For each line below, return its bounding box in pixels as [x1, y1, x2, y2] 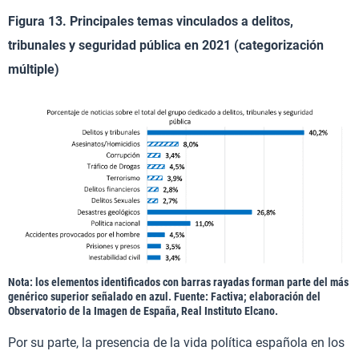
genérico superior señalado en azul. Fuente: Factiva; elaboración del [8, 290, 321, 304]
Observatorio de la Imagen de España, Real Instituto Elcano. [8, 305, 278, 318]
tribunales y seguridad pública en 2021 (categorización [8, 38, 324, 54]
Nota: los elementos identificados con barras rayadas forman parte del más [8, 276, 349, 289]
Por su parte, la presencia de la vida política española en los [8, 335, 345, 351]
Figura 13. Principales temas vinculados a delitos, [8, 14, 293, 30]
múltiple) [8, 62, 59, 78]
